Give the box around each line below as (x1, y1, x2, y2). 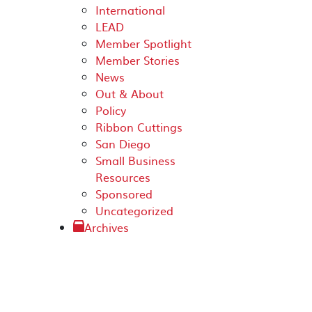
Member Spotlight (95, 35, 192, 52)
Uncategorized (95, 202, 173, 219)
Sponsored (95, 185, 153, 202)
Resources (95, 169, 150, 185)
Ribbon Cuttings (95, 118, 182, 135)
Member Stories (95, 52, 180, 68)
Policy (95, 102, 126, 118)
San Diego (95, 135, 150, 152)
